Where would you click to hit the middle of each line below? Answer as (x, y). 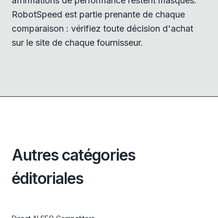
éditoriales (48, 178)
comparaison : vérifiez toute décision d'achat (102, 28)
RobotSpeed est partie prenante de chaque (98, 14)
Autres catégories (73, 155)
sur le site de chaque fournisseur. (77, 43)
